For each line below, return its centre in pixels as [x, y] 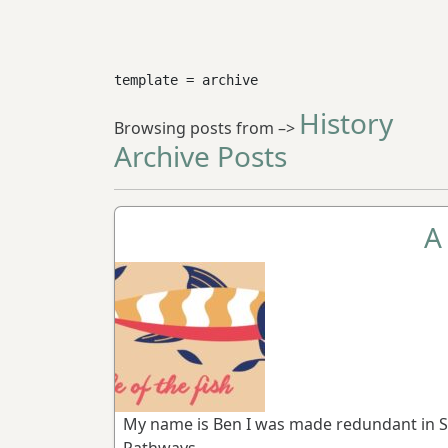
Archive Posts [200, 156]
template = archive [186, 80]
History [346, 123]
